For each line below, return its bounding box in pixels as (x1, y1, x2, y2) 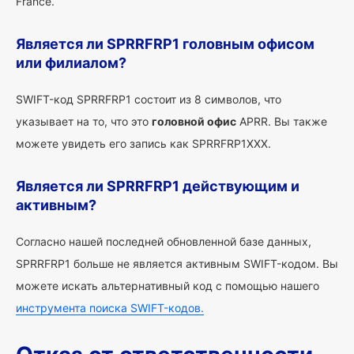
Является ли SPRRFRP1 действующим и (16, 178, 299, 194)
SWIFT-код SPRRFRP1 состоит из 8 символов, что (16, 92, 281, 106)
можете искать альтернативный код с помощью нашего (16, 279, 319, 292)
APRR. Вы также (236, 115, 327, 128)
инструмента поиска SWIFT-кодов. (16, 301, 204, 314)
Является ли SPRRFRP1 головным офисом (16, 36, 314, 52)
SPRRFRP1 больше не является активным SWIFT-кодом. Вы (16, 257, 338, 270)
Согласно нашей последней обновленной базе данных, (16, 235, 311, 248)
